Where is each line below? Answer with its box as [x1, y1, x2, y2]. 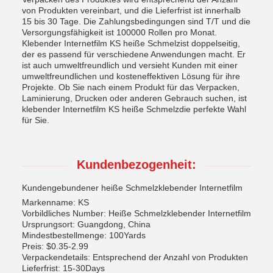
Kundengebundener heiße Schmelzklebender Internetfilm [22, 183, 243, 193]
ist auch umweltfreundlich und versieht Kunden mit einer [22, 60, 238, 70]
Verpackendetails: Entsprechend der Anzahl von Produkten [22, 252, 248, 262]
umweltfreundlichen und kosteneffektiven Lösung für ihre [22, 71, 240, 81]
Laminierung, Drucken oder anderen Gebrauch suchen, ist [22, 93, 247, 103]
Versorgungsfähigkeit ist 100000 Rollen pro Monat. [22, 27, 217, 37]
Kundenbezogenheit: [77, 158, 196, 171]
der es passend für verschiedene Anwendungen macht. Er [22, 49, 246, 59]
